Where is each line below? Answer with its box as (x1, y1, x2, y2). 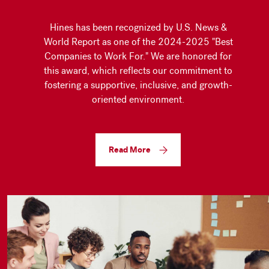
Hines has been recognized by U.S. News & (49, 22, 227, 34)
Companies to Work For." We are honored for (44, 50, 232, 62)
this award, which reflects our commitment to (44, 65, 232, 77)
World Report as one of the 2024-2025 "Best (43, 36, 233, 48)
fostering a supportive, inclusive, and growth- (44, 79, 232, 91)
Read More (109, 144, 151, 156)
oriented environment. (92, 94, 184, 106)
